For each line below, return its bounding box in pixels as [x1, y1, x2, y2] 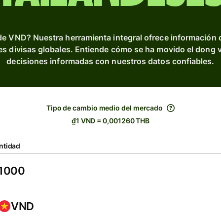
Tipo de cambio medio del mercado [46, 104, 163, 112]
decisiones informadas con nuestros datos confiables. [6, 56, 215, 66]
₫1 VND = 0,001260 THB [71, 116, 150, 125]
